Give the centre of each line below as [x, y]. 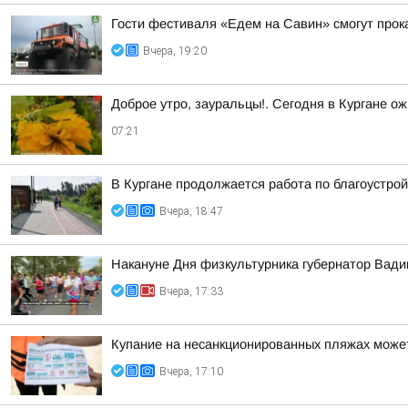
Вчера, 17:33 [191, 291]
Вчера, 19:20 [175, 51]
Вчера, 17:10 [191, 372]
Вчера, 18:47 [191, 211]
